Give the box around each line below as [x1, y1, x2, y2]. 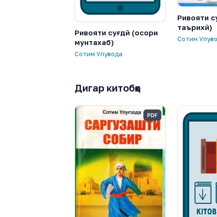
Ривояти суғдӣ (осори [75, 28, 158, 37]
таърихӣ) [177, 23, 212, 32]
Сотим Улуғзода [75, 49, 123, 58]
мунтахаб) [75, 37, 114, 46]
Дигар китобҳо [75, 81, 140, 93]
